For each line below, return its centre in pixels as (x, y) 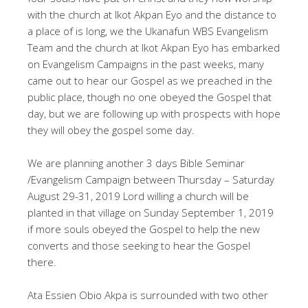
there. (42, 262)
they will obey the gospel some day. (111, 130)
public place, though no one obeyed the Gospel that (150, 97)
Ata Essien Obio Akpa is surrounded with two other (148, 295)
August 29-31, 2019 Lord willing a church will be (138, 196)
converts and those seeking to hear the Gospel (139, 245)
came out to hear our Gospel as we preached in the (150, 80)
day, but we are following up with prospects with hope (154, 113)
